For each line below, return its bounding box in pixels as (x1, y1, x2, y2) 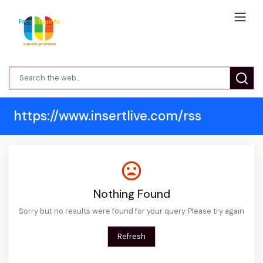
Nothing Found (93, 186, 170, 201)
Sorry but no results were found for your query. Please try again (19, 205, 244, 216)
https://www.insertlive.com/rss (14, 107, 201, 124)
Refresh (117, 231, 146, 242)
